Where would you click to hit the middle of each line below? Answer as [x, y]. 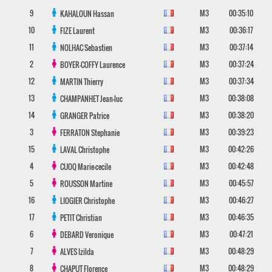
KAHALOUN [76, 14]
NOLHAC [72, 48]
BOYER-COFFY [80, 65]
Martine [101, 184]
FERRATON [75, 133]
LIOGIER [72, 201]
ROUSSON [75, 184]
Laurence [112, 65]
